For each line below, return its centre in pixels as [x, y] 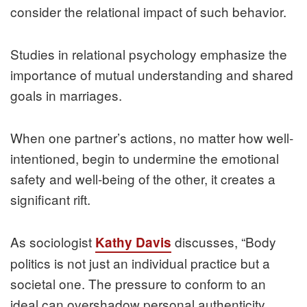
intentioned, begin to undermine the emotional [145, 158]
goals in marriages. [66, 95]
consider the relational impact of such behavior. [148, 11]
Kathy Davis [133, 242]
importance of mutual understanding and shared [152, 74]
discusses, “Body [224, 241]
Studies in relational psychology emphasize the [149, 53]
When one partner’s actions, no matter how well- [152, 137]
